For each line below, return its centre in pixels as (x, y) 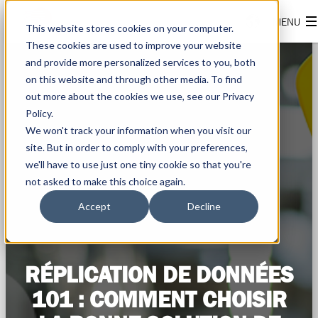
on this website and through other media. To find (134, 79)
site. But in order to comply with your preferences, (137, 147)
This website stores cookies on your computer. (130, 28)
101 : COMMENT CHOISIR (159, 300)
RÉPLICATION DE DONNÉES (159, 275)
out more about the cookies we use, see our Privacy (140, 96)
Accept (94, 207)
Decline (204, 207)
